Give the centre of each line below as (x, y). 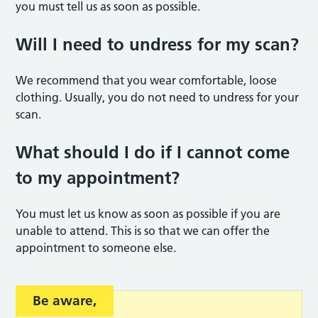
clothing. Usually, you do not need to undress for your (158, 97)
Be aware (63, 300)
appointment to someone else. (96, 247)
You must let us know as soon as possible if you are (148, 213)
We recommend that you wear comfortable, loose (147, 80)
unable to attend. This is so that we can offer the (143, 230)
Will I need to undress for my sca (148, 44)
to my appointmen (91, 177)
